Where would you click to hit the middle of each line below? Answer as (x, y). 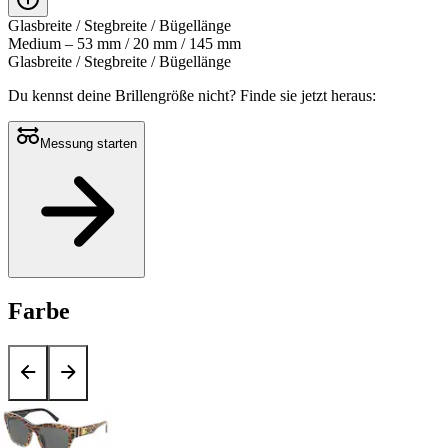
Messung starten (88, 144)
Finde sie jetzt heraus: (308, 96)
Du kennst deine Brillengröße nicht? (124, 96)
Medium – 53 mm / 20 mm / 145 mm (124, 44)
